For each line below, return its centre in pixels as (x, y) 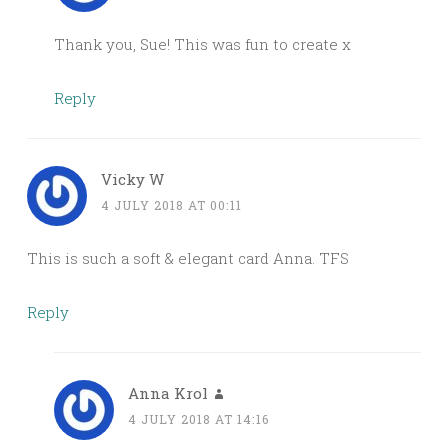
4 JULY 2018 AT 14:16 (198, 418)
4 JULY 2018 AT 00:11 (171, 204)
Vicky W (132, 178)
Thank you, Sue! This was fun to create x (202, 43)
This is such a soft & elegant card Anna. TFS (188, 257)
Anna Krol (168, 392)
